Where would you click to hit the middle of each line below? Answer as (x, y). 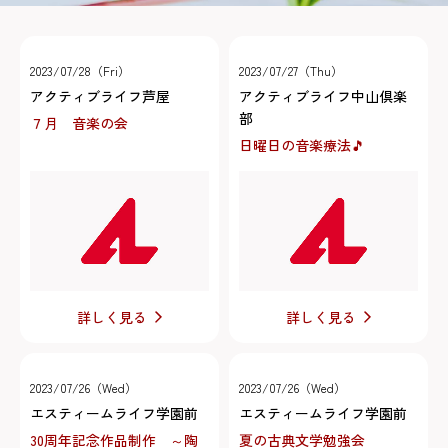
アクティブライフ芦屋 (100, 96)
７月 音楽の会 (79, 123)
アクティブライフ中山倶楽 (323, 96)
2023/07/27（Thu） (291, 71)
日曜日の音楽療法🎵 (302, 145)
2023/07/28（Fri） (80, 71)
